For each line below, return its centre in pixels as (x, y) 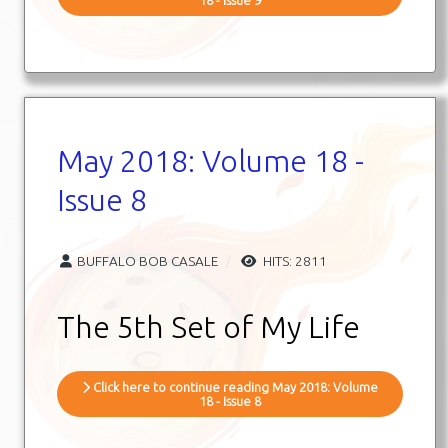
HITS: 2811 (293, 260)
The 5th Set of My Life (208, 326)
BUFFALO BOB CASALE (147, 260)
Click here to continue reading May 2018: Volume (234, 386)
